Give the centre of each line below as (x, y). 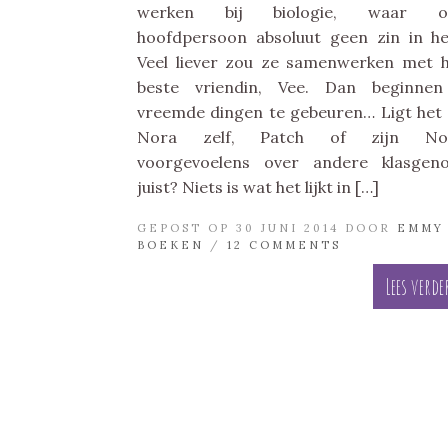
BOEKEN (170, 245)
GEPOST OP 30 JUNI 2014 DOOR (267, 228)
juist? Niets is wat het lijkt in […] (258, 187)
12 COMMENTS (284, 245)
